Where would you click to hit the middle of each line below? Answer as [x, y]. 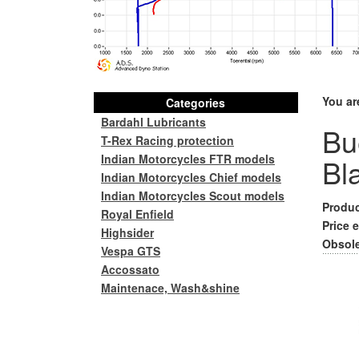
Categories [196, 103]
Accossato [130, 269]
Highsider [127, 232]
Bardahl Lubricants [153, 122]
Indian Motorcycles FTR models [188, 159]
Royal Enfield [137, 214]
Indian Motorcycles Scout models [193, 196]
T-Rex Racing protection [167, 140]
